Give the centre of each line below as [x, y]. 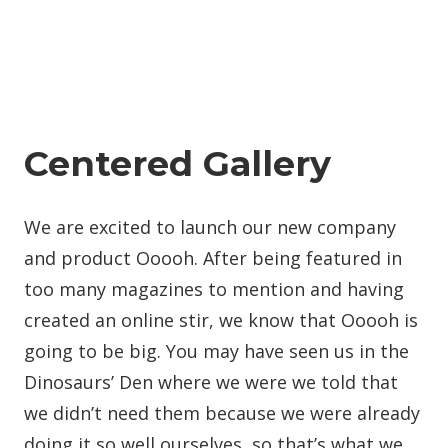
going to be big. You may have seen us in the [216, 351]
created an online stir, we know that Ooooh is [221, 320]
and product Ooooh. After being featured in [213, 258]
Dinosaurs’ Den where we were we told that [211, 382]
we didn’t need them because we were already [222, 413]
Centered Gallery [177, 163]
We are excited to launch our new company [210, 227]
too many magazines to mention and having [214, 289]
